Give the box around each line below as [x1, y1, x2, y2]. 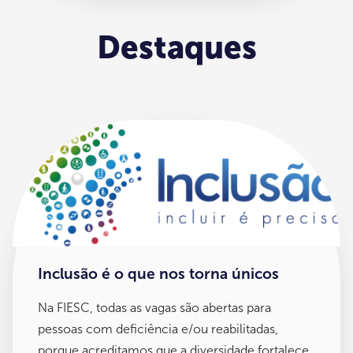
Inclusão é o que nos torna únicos [38, 264, 279, 283]
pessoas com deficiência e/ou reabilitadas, [38, 321, 278, 336]
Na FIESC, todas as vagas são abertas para [38, 299, 271, 315]
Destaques [96, 28, 257, 67]
